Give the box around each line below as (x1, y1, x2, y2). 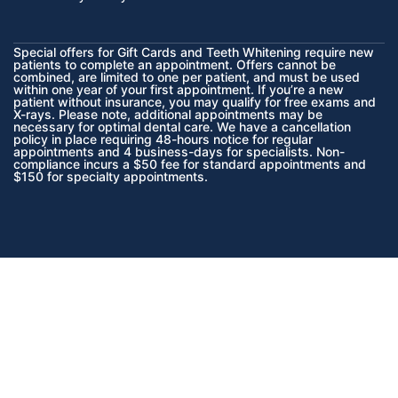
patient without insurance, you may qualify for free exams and (13, 93, 376, 109)
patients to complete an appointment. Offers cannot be (13, 56, 336, 72)
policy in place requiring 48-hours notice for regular (13, 131, 313, 147)
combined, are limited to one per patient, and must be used (13, 68, 360, 84)
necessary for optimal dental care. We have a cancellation (13, 118, 351, 134)
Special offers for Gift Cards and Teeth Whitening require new (13, 44, 374, 60)
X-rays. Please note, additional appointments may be (13, 106, 322, 122)
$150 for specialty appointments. (13, 168, 208, 184)
